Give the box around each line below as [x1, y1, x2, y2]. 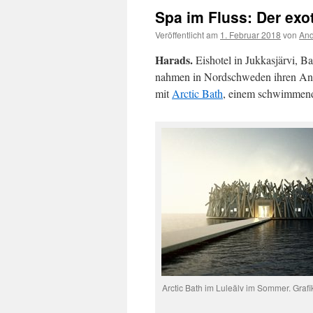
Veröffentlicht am [155, 29, 218, 41]
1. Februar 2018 [220, 29, 281, 41]
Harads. [155, 52, 193, 68]
